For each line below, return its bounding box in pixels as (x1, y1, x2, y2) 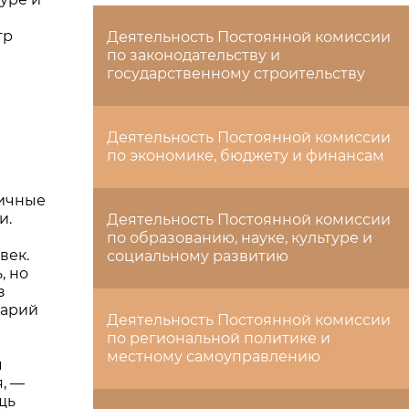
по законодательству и (107, 47, 280, 64)
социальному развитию (107, 247, 288, 265)
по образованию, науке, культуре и (107, 229, 372, 246)
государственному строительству (107, 65, 365, 82)
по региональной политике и (107, 330, 330, 347)
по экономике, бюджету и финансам (107, 147, 384, 164)
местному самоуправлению (107, 348, 320, 365)
